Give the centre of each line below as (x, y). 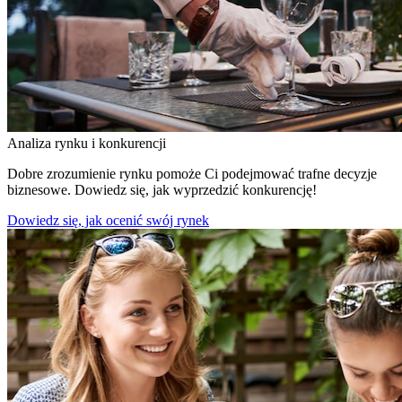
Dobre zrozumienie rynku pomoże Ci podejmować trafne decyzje (192, 173)
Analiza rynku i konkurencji (87, 143)
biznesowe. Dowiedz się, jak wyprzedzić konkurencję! (162, 189)
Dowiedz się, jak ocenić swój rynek (108, 220)
